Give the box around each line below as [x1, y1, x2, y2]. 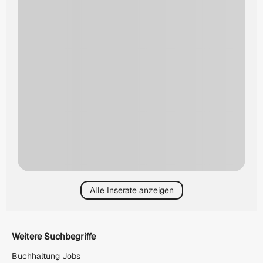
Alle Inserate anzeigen [89, 184, 174, 195]
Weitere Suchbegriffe [12, 230, 96, 242]
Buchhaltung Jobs [12, 251, 80, 262]
